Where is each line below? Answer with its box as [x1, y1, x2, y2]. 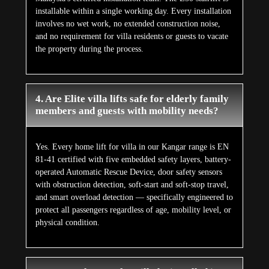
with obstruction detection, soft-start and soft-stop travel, [35, 180, 229, 190]
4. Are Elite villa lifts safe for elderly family [35, 93, 229, 105]
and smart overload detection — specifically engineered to [35, 193, 233, 202]
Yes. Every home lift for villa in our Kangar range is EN [35, 142, 229, 152]
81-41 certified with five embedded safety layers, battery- [35, 155, 231, 165]
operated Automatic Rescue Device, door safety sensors [35, 168, 222, 177]
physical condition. [35, 218, 100, 228]
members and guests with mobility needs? [35, 105, 219, 117]
